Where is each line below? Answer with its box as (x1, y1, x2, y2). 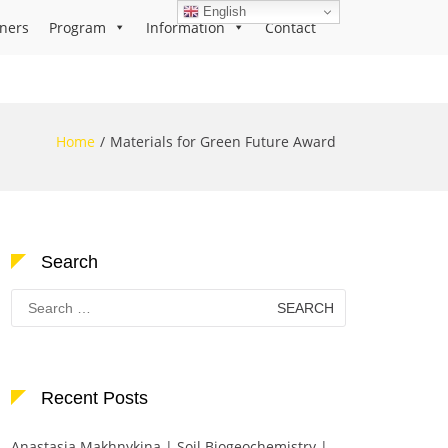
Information (146, 18, 225, 37)
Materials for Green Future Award (110, 132, 336, 151)
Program (49, 18, 106, 37)
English (199, 3, 247, 19)
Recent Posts (41, 388, 148, 408)
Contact (265, 18, 316, 37)
